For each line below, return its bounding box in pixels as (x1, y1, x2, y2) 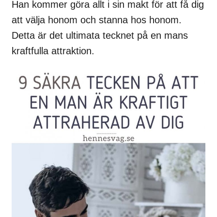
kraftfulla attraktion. (12, 46, 94, 57)
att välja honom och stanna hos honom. (12, 15, 182, 26)
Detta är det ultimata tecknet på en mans (12, 30, 188, 41)
